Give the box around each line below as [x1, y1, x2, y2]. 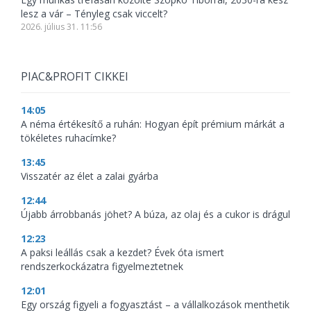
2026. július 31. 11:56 [21, 21, 102, 33]
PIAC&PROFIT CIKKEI [21, 69, 128, 84]
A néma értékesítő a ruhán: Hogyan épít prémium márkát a [21, 117, 285, 131]
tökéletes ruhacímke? [21, 131, 116, 144]
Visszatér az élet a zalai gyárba [21, 169, 158, 183]
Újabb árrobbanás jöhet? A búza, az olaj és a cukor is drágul [21, 208, 290, 221]
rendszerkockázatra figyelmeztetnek [21, 260, 183, 273]
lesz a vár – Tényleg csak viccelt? [21, 7, 167, 20]
